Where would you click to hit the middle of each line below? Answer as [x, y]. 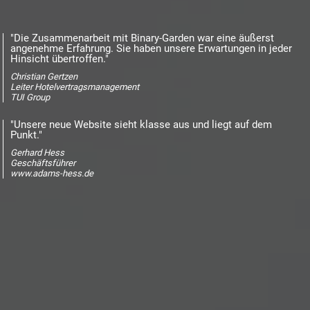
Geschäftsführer [43, 163]
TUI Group [30, 97]
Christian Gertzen [44, 76]
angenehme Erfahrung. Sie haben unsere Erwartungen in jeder [151, 48]
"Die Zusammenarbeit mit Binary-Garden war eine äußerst [142, 38]
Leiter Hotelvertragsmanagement [75, 87]
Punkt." [26, 135]
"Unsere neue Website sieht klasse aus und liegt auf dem [141, 125]
